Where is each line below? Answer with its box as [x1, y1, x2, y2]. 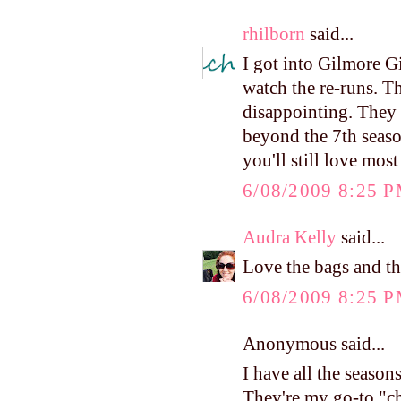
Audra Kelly [243, 226, 337, 247]
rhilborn [243, 23, 305, 44]
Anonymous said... [243, 333, 385, 354]
